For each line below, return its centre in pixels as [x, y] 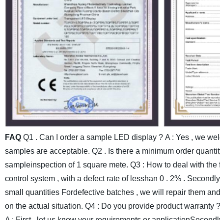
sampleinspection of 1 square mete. [66, 165]
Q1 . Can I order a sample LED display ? [93, 137]
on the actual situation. [44, 206]
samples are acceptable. [47, 151]
